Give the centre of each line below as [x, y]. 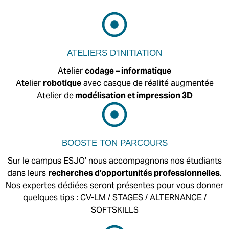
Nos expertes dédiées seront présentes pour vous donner [114, 185]
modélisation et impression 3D [133, 95]
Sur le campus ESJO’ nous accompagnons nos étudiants [114, 161]
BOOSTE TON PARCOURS [114, 143]
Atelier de [55, 95]
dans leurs [28, 173]
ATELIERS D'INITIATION [114, 53]
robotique [62, 83]
